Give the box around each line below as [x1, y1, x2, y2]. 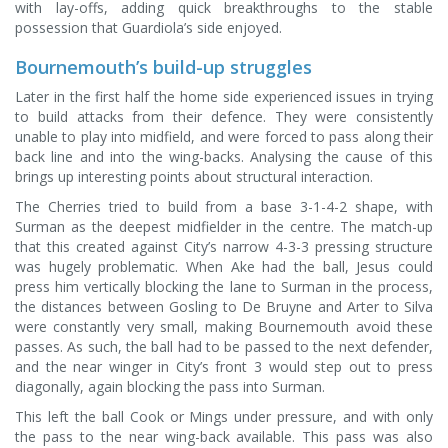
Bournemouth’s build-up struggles [15, 54, 312, 79]
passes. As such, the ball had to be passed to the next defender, [15, 336, 433, 356]
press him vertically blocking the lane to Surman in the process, [15, 276, 433, 296]
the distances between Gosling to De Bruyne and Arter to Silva [15, 296, 433, 316]
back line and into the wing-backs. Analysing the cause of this [15, 146, 433, 166]
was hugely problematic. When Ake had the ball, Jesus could [15, 256, 433, 276]
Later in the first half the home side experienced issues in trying [15, 86, 433, 106]
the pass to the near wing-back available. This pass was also [15, 426, 433, 446]
